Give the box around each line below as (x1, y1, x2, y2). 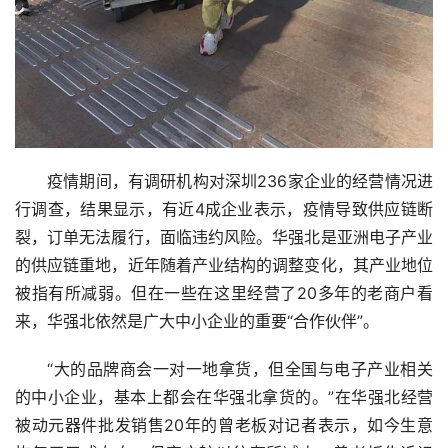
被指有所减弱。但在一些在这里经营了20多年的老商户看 (15, 283, 433, 303)
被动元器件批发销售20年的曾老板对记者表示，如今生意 (15, 415, 433, 435)
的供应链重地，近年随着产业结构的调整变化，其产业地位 (15, 255, 433, 275)
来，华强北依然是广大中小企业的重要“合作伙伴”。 (15, 311, 379, 331)
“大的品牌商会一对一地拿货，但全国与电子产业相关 (46, 359, 433, 379)
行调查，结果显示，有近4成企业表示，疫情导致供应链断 (15, 199, 433, 219)
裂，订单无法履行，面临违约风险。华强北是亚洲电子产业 (15, 227, 433, 247)
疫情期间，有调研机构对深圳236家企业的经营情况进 (46, 171, 433, 191)
